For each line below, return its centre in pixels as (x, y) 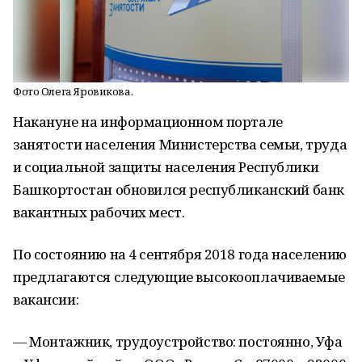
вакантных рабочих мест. (99, 212)
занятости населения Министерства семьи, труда (180, 144)
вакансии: (46, 299)
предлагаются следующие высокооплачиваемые (179, 277)
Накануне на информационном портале (148, 122)
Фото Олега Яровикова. (73, 91)
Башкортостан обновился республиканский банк (179, 189)
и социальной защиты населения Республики (166, 167)
